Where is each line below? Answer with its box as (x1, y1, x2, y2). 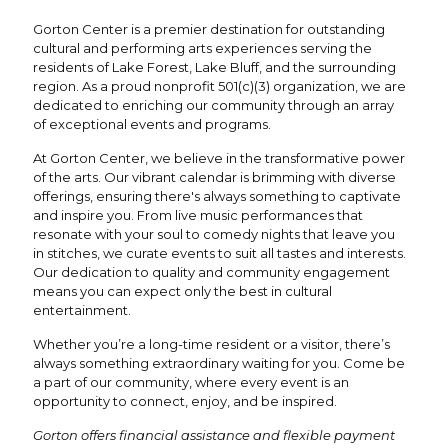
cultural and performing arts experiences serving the (33, 39, 372, 56)
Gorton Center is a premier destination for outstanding (33, 20, 385, 37)
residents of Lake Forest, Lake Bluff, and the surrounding (33, 58, 396, 75)
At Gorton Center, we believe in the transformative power (33, 149, 405, 166)
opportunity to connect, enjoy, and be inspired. (33, 392, 337, 409)
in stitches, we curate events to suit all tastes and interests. (33, 244, 406, 261)
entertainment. (33, 301, 131, 318)
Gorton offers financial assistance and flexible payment (33, 426, 395, 443)
